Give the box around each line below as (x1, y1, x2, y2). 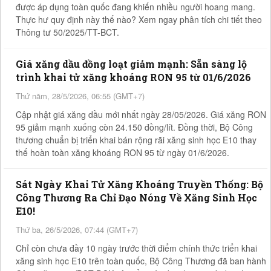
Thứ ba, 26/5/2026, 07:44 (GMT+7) (16, 223, 138, 235)
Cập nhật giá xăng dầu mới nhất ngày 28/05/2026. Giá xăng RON (16, 108, 266, 120)
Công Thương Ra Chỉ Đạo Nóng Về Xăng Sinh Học (16, 191, 257, 204)
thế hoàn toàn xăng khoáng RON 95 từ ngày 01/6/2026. (16, 146, 229, 158)
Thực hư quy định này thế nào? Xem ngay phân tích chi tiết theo (16, 13, 262, 25)
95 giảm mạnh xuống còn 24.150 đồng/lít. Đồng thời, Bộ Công (16, 120, 253, 133)
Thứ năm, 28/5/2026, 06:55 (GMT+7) (16, 90, 145, 102)
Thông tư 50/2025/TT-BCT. (16, 25, 119, 38)
